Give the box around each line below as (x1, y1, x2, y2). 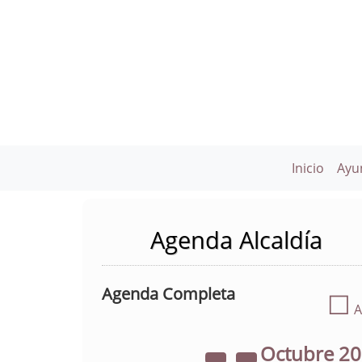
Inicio (291, 159, 324, 177)
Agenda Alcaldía (150, 224, 322, 255)
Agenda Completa (102, 283, 235, 305)
